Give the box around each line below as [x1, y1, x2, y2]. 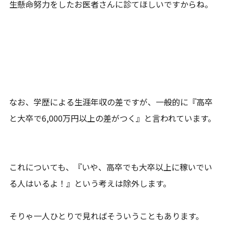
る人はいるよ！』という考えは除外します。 [9, 177, 172, 189]
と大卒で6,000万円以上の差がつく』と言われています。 [9, 111, 216, 124]
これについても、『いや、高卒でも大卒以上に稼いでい [9, 160, 213, 173]
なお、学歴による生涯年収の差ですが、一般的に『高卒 [9, 95, 213, 108]
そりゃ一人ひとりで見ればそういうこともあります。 [9, 209, 204, 222]
